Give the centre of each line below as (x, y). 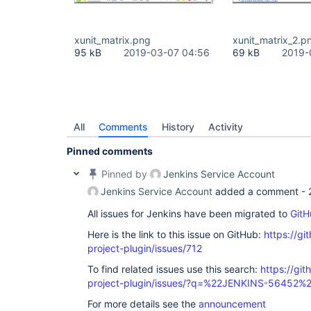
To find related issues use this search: (174, 269)
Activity (226, 127)
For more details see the (143, 304)
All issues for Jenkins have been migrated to (189, 213)
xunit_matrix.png (112, 40)
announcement (232, 304)
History (178, 127)
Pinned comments (110, 151)
